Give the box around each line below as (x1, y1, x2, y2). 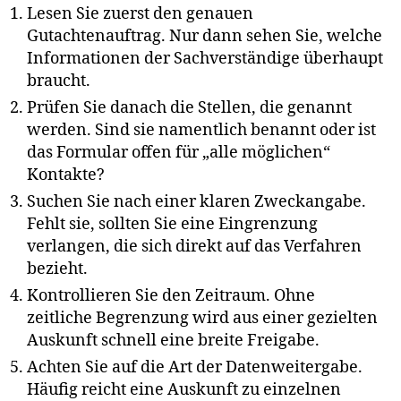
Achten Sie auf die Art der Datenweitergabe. (27, 356, 363, 378)
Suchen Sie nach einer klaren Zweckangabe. (27, 191, 366, 212)
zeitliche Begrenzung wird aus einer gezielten (27, 307, 378, 328)
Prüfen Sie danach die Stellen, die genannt (27, 97, 352, 118)
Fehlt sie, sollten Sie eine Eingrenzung (27, 213, 318, 235)
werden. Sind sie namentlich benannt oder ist (27, 119, 376, 141)
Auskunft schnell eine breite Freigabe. (27, 329, 320, 351)
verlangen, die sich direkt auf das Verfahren (27, 235, 362, 257)
